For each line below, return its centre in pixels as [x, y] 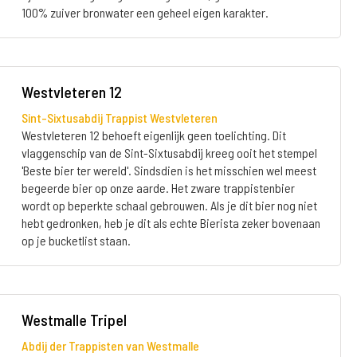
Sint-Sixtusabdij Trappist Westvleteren [119, 118]
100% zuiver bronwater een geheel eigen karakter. [145, 12]
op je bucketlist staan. [76, 240]
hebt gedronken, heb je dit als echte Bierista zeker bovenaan [171, 223]
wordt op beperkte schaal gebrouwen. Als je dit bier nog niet [169, 205]
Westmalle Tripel [74, 320]
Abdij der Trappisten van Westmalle [110, 345]
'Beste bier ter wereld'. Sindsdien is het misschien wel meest [169, 170]
